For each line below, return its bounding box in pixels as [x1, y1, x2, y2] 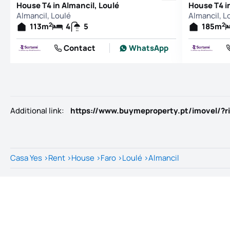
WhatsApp [128, 42, 168, 53]
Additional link [10, 105, 62, 116]
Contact [64, 42, 96, 53]
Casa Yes [10, 152, 42, 163]
